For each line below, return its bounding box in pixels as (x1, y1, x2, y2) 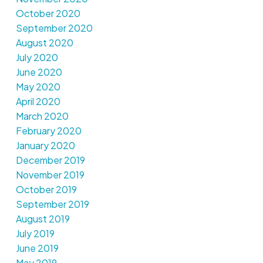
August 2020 (15, 36, 73, 49)
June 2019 (15, 241, 59, 254)
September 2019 (15, 197, 89, 210)
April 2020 (15, 95, 60, 107)
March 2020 (15, 109, 69, 122)
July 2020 (15, 50, 58, 63)
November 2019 (15, 168, 85, 181)
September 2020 (15, 21, 93, 34)
